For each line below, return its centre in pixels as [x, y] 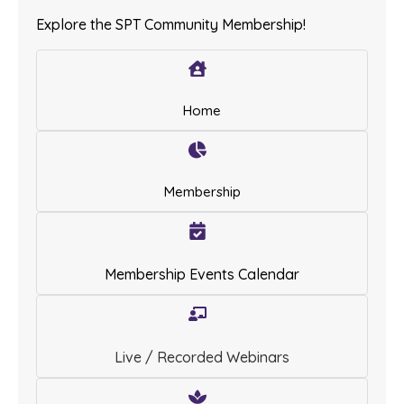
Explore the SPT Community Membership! [171, 25]
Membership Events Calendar [202, 275]
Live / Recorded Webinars [202, 358]
